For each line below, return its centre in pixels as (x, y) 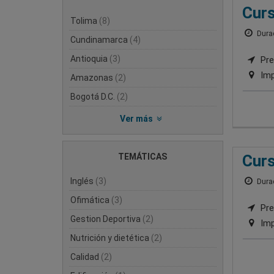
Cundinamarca (100, 39)
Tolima (85, 20)
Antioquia (90, 58)
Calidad (86, 257)
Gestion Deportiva (106, 219)
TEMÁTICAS (143, 156)
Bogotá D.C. (94, 96)
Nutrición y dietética (111, 238)
